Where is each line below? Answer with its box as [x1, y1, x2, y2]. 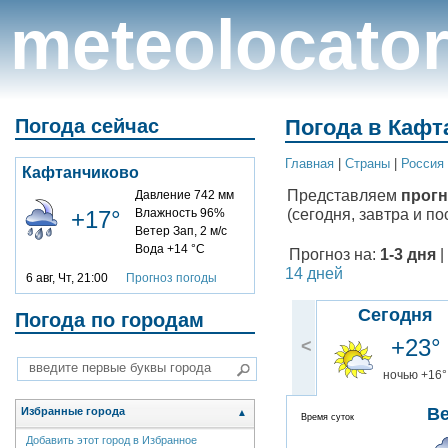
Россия [401, 156, 444, 172]
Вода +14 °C [135, 241, 205, 256]
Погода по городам [15, 308, 204, 331]
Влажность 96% [135, 205, 225, 220]
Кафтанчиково [22, 163, 139, 181]
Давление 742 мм [135, 187, 234, 202]
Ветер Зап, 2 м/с [135, 223, 227, 238]
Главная [285, 156, 334, 172]
